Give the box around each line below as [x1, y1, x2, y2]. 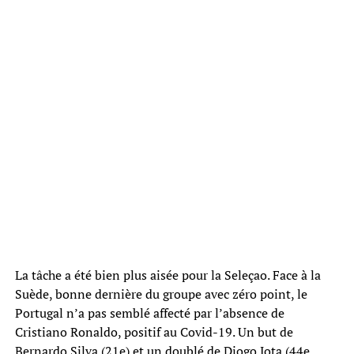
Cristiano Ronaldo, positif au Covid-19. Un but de [14, 322, 293, 341]
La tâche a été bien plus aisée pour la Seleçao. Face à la [14, 265, 321, 284]
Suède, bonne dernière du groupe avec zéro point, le [14, 284, 307, 303]
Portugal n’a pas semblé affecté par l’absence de [14, 303, 284, 322]
